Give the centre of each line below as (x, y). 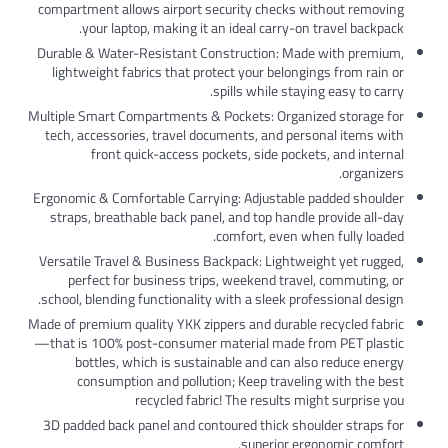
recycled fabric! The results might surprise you (269, 400)
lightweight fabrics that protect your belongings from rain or (228, 72)
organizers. (373, 173)
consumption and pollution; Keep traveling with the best (240, 381)
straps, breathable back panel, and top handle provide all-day (227, 217)
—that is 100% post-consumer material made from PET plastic (219, 343)
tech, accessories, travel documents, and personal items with (224, 135)
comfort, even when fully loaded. (310, 236)
